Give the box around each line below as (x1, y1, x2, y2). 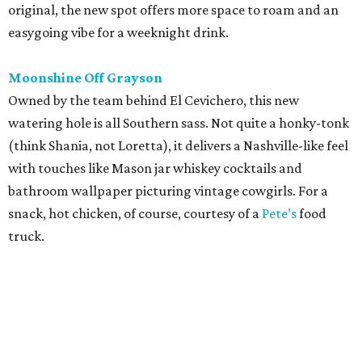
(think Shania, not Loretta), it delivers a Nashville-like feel (8, 137, 348, 154)
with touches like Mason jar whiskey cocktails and (8, 160, 302, 177)
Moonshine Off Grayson (8, 69, 162, 86)
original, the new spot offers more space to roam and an (8, 2, 339, 19)
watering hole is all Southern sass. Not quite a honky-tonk (8, 115, 349, 132)
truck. (8, 228, 44, 245)
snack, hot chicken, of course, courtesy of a (8, 205, 262, 222)
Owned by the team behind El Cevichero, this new (8, 92, 299, 109)
